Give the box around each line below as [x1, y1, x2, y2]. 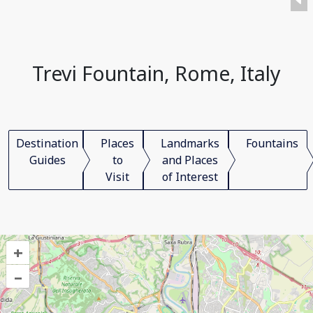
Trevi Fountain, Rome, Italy [32, 59, 281, 87]
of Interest [162, 169, 218, 184]
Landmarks [161, 136, 219, 151]
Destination [16, 136, 78, 151]
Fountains [246, 136, 298, 151]
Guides [29, 152, 66, 168]
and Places [162, 152, 218, 168]
